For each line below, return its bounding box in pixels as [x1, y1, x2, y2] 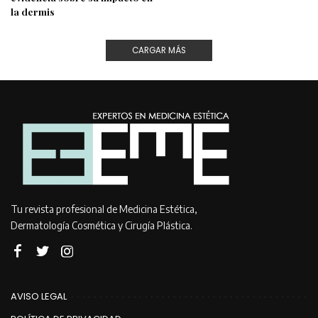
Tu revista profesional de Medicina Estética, [11, 203, 197, 216]
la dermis [11, 4, 55, 18]
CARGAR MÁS [132, 44, 186, 56]
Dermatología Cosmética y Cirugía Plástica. [11, 219, 192, 232]
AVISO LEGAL [11, 290, 67, 304]
